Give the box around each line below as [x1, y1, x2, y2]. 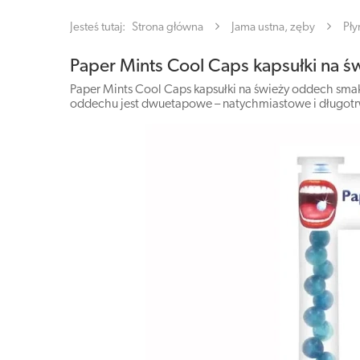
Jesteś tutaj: [70, 22, 128, 34]
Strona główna [132, 22, 203, 34]
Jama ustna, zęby [231, 22, 315, 34]
